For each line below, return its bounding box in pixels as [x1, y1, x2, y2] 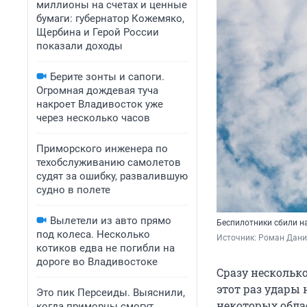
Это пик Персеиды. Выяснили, [36, 286, 185, 299]
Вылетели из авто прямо [50, 214, 171, 227]
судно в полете [36, 184, 110, 196]
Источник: [217, 233, 258, 243]
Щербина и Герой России [36, 26, 159, 38]
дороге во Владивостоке [36, 256, 158, 268]
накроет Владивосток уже [36, 98, 163, 110]
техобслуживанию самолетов [36, 156, 181, 169]
